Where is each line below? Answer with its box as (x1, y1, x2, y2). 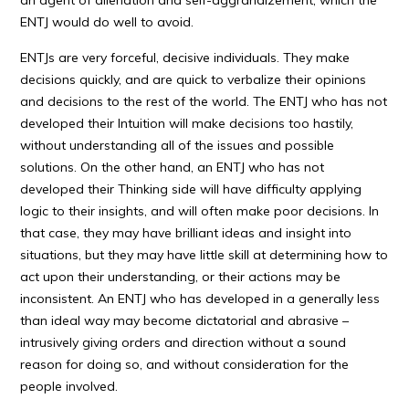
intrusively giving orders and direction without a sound (20, 334, 347, 351)
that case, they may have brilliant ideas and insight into (20, 225, 352, 241)
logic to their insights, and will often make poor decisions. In (20, 203, 380, 219)
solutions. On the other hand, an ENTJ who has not (20, 159, 325, 175)
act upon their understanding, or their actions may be (20, 268, 341, 285)
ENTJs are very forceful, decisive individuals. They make (20, 49, 351, 66)
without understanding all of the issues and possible (20, 137, 335, 153)
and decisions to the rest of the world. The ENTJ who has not (20, 93, 388, 110)
